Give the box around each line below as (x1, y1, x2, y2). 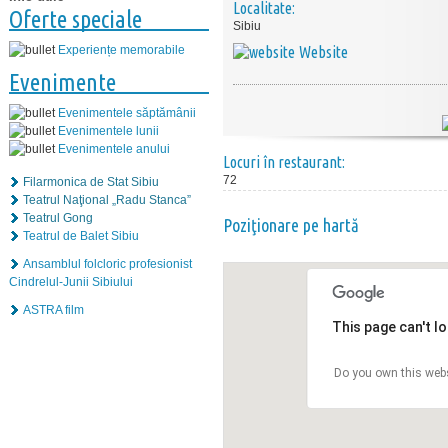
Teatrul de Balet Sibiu (23, 229, 139, 244)
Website (299, 43, 348, 61)
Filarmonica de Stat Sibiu (23, 175, 159, 190)
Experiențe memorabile (58, 43, 185, 58)
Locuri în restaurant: (223, 153, 345, 171)
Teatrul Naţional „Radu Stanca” (23, 193, 191, 208)
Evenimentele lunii (58, 124, 159, 139)
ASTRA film (23, 303, 84, 318)
